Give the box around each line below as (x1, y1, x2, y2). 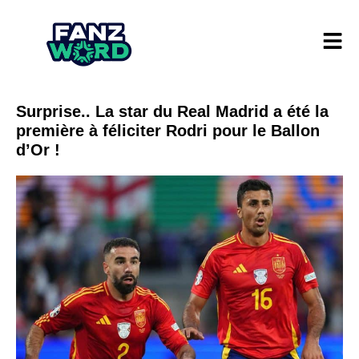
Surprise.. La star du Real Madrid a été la (16, 103, 329, 121)
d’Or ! (16, 141, 60, 159)
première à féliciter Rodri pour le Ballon (16, 122, 320, 140)
